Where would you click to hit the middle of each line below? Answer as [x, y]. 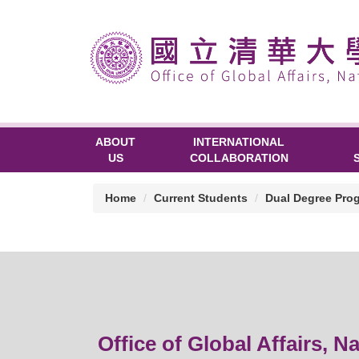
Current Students [201, 198]
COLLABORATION [239, 157]
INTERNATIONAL [239, 141]
